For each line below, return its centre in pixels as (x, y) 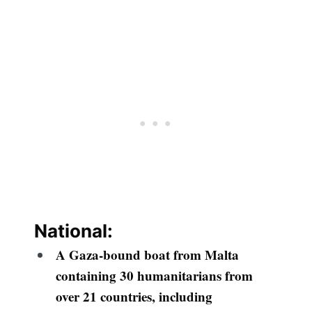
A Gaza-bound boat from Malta (147, 255)
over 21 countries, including (134, 297)
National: (74, 231)
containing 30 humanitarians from (154, 276)
